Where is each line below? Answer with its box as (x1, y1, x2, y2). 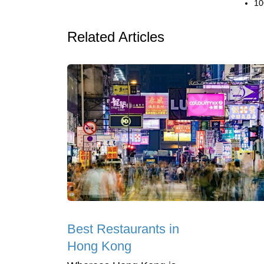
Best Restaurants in (67, 222, 179, 237)
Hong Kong (67, 239, 131, 254)
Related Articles (67, 29, 164, 45)
